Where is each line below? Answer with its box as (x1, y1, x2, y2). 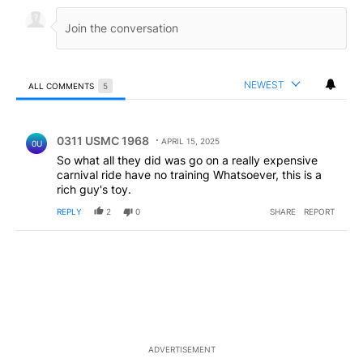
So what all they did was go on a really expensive (57, 152, 318, 167)
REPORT (304, 206, 335, 216)
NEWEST (244, 78, 284, 91)
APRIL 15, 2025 (161, 135, 220, 146)
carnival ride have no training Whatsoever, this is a (57, 167, 322, 181)
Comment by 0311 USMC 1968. (16, 120, 207, 136)
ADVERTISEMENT (147, 344, 216, 354)
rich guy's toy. (57, 181, 131, 196)
